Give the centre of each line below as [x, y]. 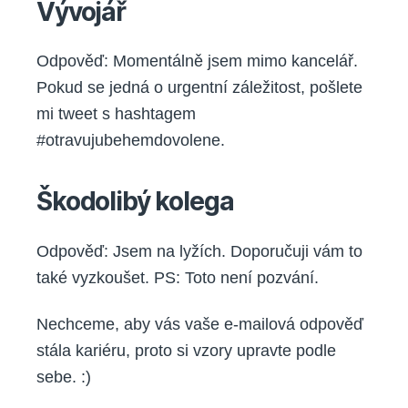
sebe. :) [64, 377]
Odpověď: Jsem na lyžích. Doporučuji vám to [199, 251]
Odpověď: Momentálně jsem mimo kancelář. [197, 61]
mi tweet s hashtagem [116, 114]
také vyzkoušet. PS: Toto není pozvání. [178, 277]
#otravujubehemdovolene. [131, 141]
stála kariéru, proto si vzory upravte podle [186, 351]
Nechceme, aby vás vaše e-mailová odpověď [200, 325]
